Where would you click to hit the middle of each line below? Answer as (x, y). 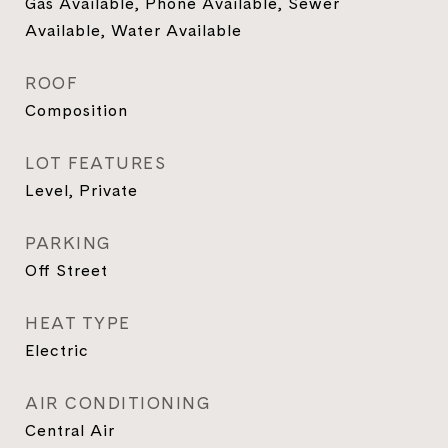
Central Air (70, 430)
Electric (57, 350)
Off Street (66, 270)
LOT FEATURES (95, 163)
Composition (76, 110)
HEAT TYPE (78, 323)
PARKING (68, 243)
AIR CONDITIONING (118, 403)
